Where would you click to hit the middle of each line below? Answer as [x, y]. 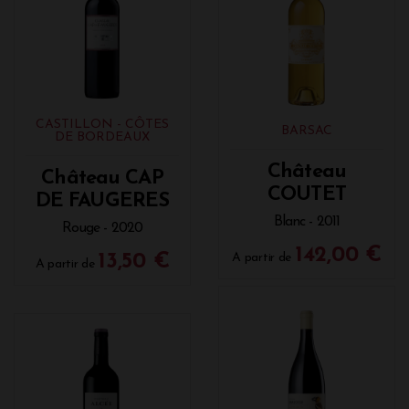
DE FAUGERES [102, 201]
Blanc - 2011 [307, 221]
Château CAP [102, 178]
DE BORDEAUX [102, 137]
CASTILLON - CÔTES [102, 124]
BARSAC [307, 131]
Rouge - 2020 [102, 228]
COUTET [307, 194]
